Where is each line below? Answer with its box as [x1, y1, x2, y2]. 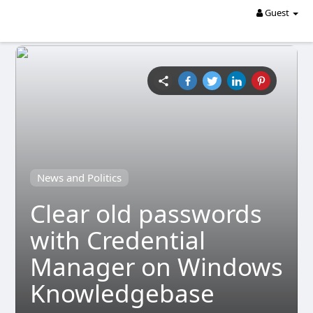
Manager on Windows [29, 250, 283, 283]
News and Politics [36, 170, 122, 184]
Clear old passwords [29, 197, 262, 230]
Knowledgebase [29, 277, 214, 310]
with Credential [29, 224, 205, 256]
